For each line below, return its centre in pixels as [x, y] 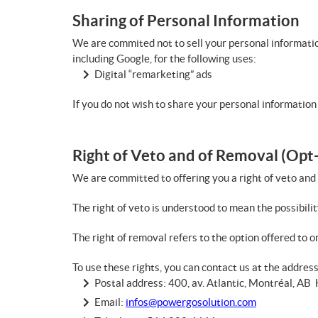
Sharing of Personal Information [186, 20]
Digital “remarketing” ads [153, 74]
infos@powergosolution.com [191, 302]
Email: [110, 302]
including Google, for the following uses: [164, 59]
